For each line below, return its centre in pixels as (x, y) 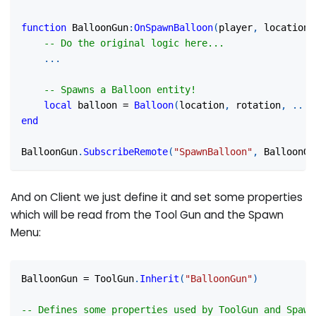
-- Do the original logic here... (134, 43)
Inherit (160, 279)
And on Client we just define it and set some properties (157, 197)
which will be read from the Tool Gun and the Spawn (147, 215)
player (236, 27)
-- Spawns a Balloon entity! (120, 89)
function (44, 27)
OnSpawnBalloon (174, 27)
